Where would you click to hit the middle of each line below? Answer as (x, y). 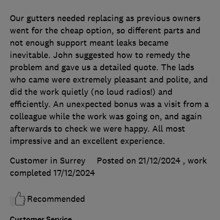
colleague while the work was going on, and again (106, 116)
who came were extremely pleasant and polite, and (109, 79)
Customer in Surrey (48, 160)
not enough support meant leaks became (89, 42)
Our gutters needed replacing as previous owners (105, 18)
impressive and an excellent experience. (87, 141)
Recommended (56, 199)
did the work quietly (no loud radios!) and (91, 92)
